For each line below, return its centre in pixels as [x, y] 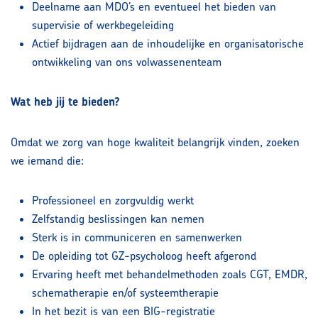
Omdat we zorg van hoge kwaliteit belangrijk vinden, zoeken [155, 142]
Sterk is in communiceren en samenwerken [137, 237]
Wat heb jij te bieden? [65, 102]
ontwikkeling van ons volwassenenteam [127, 62]
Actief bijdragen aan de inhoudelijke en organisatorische [168, 44]
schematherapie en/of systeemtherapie [125, 293]
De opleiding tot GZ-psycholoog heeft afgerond [144, 256]
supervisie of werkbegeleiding [103, 25]
